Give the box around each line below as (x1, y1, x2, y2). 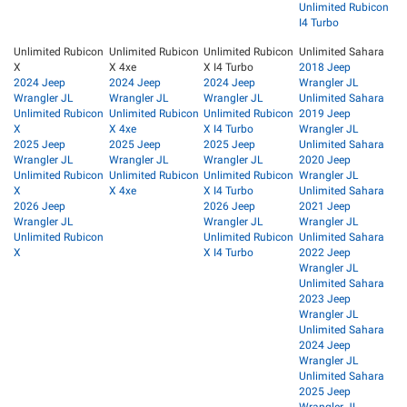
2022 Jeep (298, 246, 351, 260)
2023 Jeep (298, 293, 351, 306)
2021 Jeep (298, 200, 351, 213)
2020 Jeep (298, 154, 351, 167)
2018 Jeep (298, 61, 351, 74)
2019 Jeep (298, 107, 351, 121)
